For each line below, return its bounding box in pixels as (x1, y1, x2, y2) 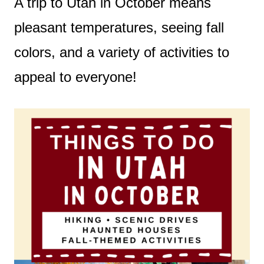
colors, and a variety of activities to (14, 44, 229, 60)
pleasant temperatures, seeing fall (14, 19, 224, 35)
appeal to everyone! (14, 68, 137, 85)
